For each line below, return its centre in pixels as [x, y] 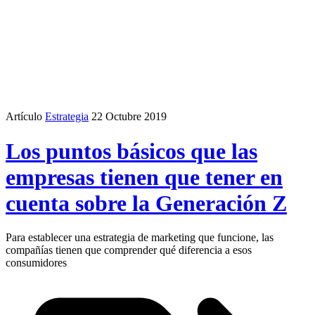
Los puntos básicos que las [131, 151]
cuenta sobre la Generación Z [146, 203]
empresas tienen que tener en [144, 177]
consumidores [38, 263]
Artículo [24, 117]
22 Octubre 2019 [129, 117]
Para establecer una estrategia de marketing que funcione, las [140, 238]
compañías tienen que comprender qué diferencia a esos [129, 250]
